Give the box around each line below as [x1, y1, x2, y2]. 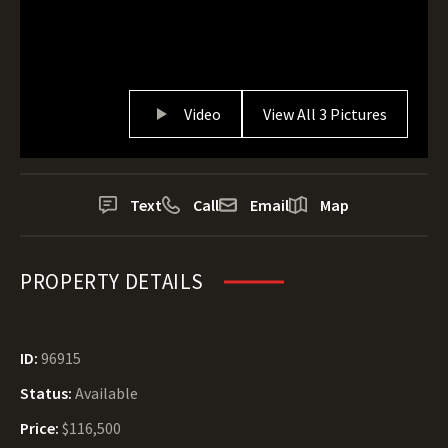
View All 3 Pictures [263, 104, 387, 124]
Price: [20, 418, 62, 438]
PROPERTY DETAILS [20, 268, 205, 295]
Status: [20, 383, 75, 403]
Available [75, 383, 138, 403]
